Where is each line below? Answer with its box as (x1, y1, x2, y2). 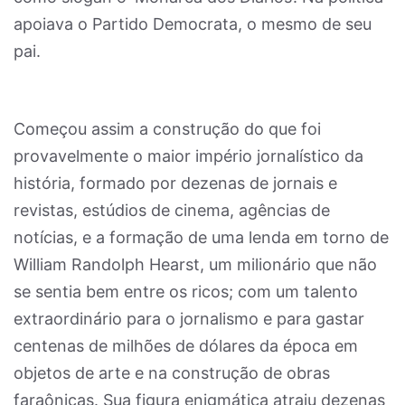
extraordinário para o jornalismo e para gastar (14, 309, 364, 328)
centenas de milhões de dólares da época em (14, 336, 358, 355)
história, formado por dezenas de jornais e (14, 174, 337, 193)
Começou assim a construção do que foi (14, 119, 321, 138)
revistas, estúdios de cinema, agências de (14, 201, 330, 220)
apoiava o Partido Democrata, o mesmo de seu (14, 14, 372, 33)
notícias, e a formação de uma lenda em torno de (14, 228, 389, 247)
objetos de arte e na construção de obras (14, 363, 330, 382)
